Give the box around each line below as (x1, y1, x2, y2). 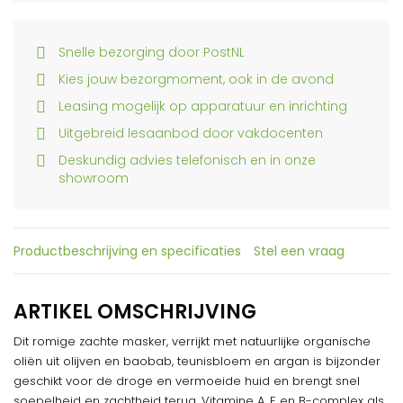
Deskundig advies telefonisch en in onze (58, 151, 316, 169)
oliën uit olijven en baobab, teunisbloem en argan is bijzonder (13, 353, 381, 370)
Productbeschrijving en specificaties (13, 242, 241, 260)
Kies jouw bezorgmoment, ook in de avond (58, 70, 334, 88)
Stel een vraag (254, 242, 345, 260)
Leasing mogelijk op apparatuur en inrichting (58, 97, 347, 115)
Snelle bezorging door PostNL (58, 43, 245, 61)
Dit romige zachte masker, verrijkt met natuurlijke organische (13, 333, 371, 350)
